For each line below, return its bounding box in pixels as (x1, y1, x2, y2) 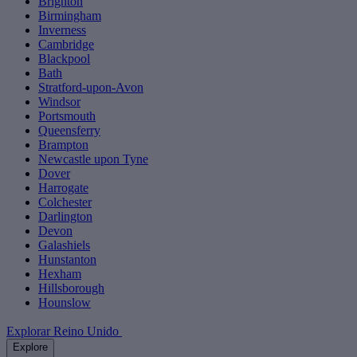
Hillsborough (38, 281, 104, 296)
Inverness (38, 23, 86, 37)
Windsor (38, 95, 80, 109)
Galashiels (38, 238, 90, 253)
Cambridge (38, 37, 94, 52)
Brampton (38, 138, 88, 152)
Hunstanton (38, 253, 96, 267)
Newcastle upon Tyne (38, 152, 148, 167)
